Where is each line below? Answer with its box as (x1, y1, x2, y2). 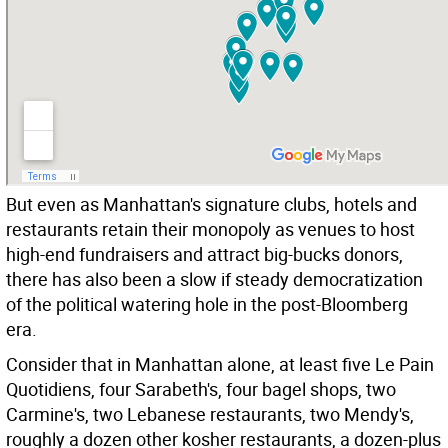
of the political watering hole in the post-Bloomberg (6, 292, 408, 317)
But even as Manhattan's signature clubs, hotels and (6, 192, 417, 217)
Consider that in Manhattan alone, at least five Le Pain (6, 352, 434, 377)
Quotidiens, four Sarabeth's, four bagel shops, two (6, 377, 396, 402)
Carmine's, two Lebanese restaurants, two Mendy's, (6, 402, 414, 427)
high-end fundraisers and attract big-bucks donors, (6, 242, 403, 267)
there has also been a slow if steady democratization (6, 267, 423, 292)
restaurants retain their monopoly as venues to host (6, 217, 415, 242)
